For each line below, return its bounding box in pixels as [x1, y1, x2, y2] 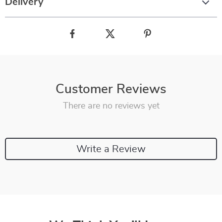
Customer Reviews [55, 83, 166, 96]
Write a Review [76, 144, 146, 154]
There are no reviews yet [62, 102, 160, 111]
